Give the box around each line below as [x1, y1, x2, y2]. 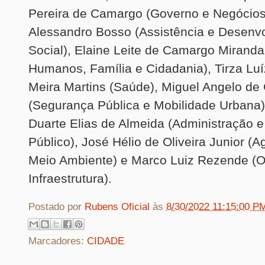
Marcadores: [28, 235, 87, 247]
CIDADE [87, 235, 124, 247]
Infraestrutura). [28, 171, 112, 185]
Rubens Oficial [85, 201, 153, 212]
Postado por [28, 201, 85, 212]
